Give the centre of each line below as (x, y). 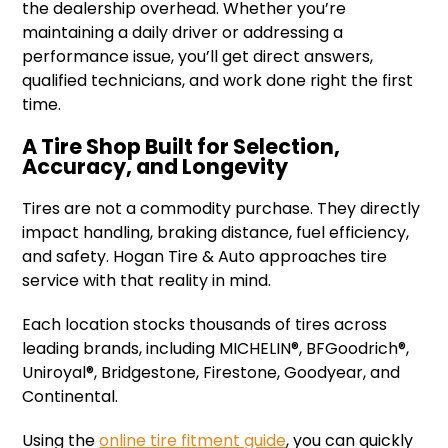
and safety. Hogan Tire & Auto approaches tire (205, 256)
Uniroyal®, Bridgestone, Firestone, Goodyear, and (211, 372)
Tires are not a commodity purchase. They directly (221, 208)
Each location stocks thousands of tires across (205, 324)
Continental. (72, 396)
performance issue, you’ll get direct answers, (198, 56)
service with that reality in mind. (147, 280)
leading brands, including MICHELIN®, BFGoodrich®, (216, 348)
